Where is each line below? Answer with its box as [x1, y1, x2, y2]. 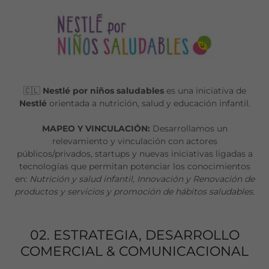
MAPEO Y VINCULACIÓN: [41, 123, 153, 134]
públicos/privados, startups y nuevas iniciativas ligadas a [16, 148, 253, 159]
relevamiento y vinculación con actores [52, 136, 217, 147]
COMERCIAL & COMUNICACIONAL [20, 243, 249, 259]
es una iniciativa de [166, 85, 246, 96]
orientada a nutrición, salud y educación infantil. [49, 98, 250, 109]
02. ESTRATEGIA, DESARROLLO [29, 227, 240, 243]
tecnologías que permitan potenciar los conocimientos [19, 161, 250, 172]
